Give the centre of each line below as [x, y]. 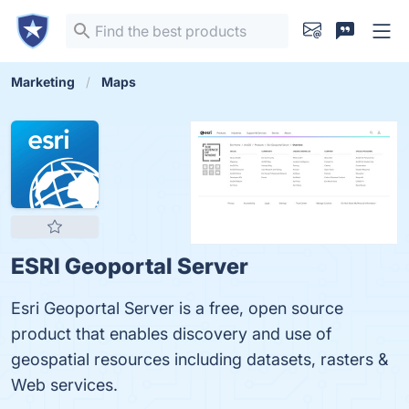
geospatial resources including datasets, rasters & [199, 359]
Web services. [64, 385]
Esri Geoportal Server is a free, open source [177, 308]
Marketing [43, 82]
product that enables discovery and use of [171, 334]
